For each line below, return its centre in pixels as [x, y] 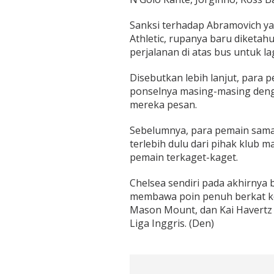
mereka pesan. [163, 105]
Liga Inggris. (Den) [172, 224]
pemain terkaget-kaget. [183, 157]
